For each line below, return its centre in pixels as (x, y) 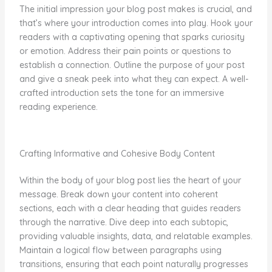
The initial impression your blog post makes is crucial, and (135, 9)
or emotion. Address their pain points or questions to (125, 51)
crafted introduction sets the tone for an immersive (121, 93)
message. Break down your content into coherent (118, 195)
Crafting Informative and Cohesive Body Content (117, 154)
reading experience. (58, 107)
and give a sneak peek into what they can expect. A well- (134, 79)
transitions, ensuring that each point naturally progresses (134, 264)
